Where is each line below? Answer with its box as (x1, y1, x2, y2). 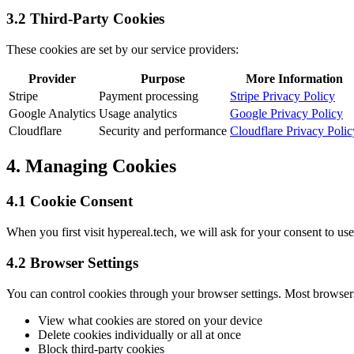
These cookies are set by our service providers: (6, 42, 239, 56)
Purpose (141, 71, 185, 85)
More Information (246, 71, 343, 85)
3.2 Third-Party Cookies (6, 9, 164, 27)
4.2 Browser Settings (6, 254, 138, 271)
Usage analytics (99, 106, 177, 120)
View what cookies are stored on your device (38, 313, 262, 327)
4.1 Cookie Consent (6, 193, 133, 210)
